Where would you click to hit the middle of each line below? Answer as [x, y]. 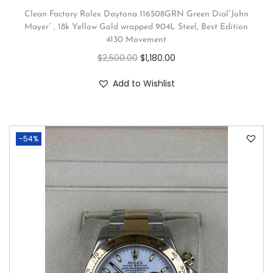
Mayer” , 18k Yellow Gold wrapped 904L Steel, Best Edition [136, 27]
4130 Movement [136, 40]
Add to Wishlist [144, 83]
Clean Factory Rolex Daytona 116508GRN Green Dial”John [136, 14]
